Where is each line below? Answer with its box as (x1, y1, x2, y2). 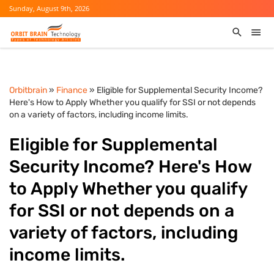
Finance (56, 85, 87, 95)
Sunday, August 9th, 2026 (9, 4, 89, 13)
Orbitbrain (9, 85, 47, 95)
